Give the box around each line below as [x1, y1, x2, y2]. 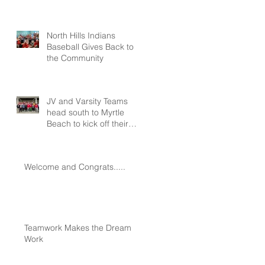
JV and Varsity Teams [47, 96, 128, 106]
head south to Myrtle [47, 107, 124, 118]
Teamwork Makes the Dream [24, 222, 131, 233]
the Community [47, 53, 104, 63]
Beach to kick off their [47, 118, 128, 129]
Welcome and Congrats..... [24, 161, 125, 172]
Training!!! [47, 141, 85, 151]
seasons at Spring [47, 130, 115, 140]
